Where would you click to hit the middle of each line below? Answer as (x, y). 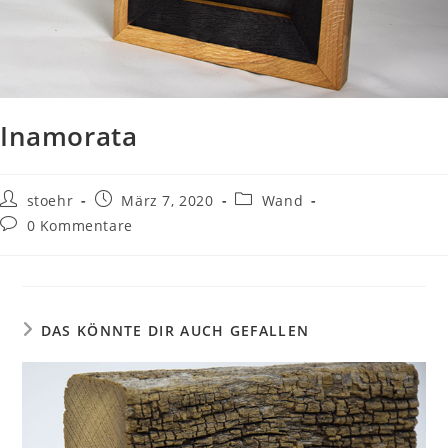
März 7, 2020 (167, 201)
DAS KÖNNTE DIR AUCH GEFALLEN (175, 331)
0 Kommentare (79, 226)
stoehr (50, 201)
